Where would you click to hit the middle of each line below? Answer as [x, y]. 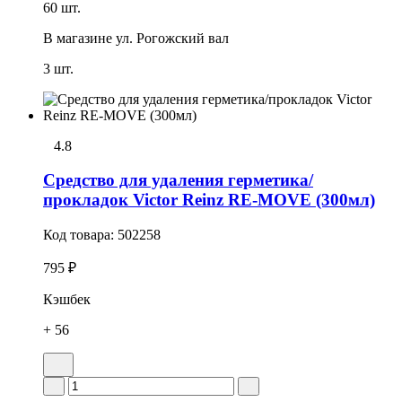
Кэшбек [67, 300]
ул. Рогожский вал [172, 38]
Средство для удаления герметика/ [178, 180]
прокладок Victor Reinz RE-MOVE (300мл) [209, 200]
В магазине [78, 38]
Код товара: [80, 235]
